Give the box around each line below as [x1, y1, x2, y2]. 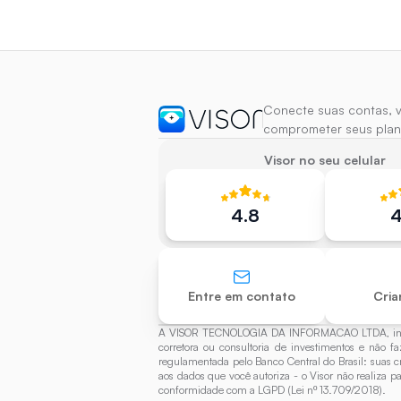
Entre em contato [188, 287, 295, 303]
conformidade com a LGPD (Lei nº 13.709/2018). [158, 383, 386, 397]
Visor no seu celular [264, 152, 386, 167]
